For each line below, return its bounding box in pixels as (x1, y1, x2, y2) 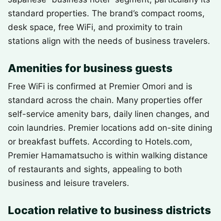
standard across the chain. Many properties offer (8, 95, 202, 105)
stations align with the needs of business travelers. (8, 36, 210, 46)
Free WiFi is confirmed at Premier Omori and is (8, 81, 192, 91)
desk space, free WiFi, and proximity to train (8, 22, 183, 32)
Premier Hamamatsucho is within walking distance (8, 150, 208, 160)
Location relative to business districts (8, 204, 211, 217)
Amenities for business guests (8, 62, 173, 74)
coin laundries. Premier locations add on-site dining (8, 123, 212, 133)
